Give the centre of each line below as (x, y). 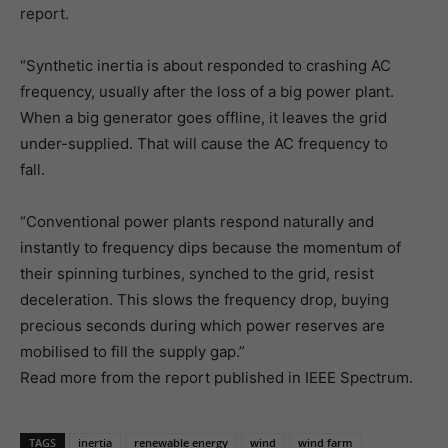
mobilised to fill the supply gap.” (132, 352)
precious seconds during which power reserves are (202, 326)
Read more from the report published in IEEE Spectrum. (216, 378)
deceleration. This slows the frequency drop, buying (204, 300)
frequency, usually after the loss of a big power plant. (207, 92)
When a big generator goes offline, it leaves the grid (203, 118)
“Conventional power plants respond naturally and (197, 222)
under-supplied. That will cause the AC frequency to (204, 144)
